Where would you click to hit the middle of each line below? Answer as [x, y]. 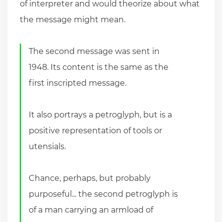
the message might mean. [73, 19]
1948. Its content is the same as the [99, 67]
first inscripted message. [78, 83]
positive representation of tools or [96, 130]
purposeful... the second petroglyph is [104, 194]
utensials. [48, 146]
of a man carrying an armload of [91, 210]
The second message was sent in [94, 51]
